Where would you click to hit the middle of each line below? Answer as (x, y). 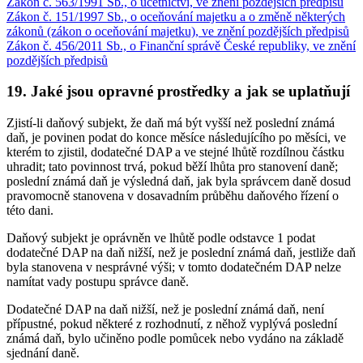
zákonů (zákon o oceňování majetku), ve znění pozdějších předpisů (178, 31)
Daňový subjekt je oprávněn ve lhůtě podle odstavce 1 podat (161, 238)
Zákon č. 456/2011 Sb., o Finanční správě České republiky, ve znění (181, 45)
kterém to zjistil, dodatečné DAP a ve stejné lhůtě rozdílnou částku (175, 152)
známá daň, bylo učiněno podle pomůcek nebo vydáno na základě (175, 339)
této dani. (30, 211)
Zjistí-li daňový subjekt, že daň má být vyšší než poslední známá (171, 123)
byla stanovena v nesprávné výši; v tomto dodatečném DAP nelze (174, 267)
